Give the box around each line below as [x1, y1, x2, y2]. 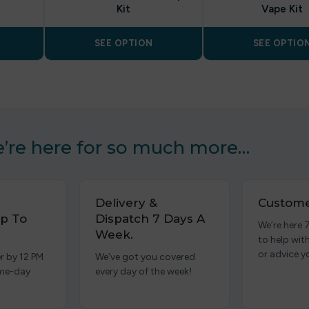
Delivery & [95, 196, 158, 210]
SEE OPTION [94, 38, 153, 48]
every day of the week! [95, 266, 192, 277]
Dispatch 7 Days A [95, 212, 206, 226]
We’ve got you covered [95, 251, 196, 263]
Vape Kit [261, 3, 303, 15]
